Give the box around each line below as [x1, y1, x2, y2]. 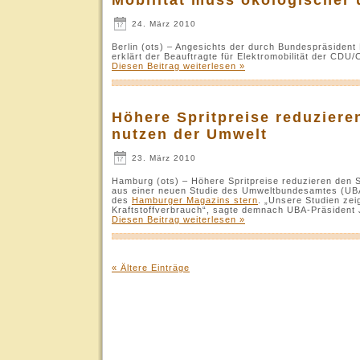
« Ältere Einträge [112, 262, 190, 272]
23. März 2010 [129, 153, 196, 162]
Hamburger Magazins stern [132, 194, 258, 205]
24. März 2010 [129, 18, 196, 28]
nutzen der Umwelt [112, 125, 268, 142]
